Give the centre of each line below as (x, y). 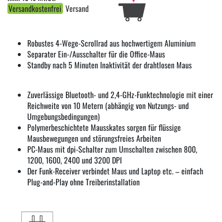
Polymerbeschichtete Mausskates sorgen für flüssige (104, 127)
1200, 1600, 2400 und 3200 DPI (75, 160)
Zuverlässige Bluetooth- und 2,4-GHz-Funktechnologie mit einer (120, 94)
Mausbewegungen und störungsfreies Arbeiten (94, 138)
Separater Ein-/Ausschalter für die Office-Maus (96, 54)
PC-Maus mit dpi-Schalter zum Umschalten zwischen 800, (112, 149)
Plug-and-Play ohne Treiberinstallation (83, 182)
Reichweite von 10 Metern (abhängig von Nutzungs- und (108, 105)
